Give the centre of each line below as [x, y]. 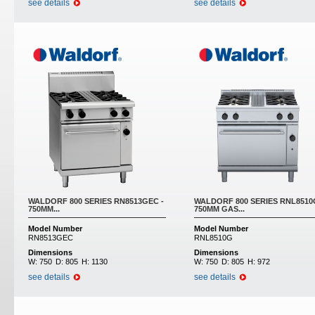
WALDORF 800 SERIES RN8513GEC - [96, 201]
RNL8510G [213, 238]
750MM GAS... [219, 209]
